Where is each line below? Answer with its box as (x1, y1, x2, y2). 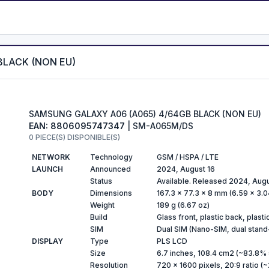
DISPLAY (31, 237, 63, 246)
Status (89, 177, 112, 186)
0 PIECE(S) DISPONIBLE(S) (28, 133, 120, 142)
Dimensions (89, 189, 132, 198)
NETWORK (31, 153, 70, 162)
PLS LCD (156, 237, 187, 246)
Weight (89, 201, 115, 210)
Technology (89, 153, 133, 162)
